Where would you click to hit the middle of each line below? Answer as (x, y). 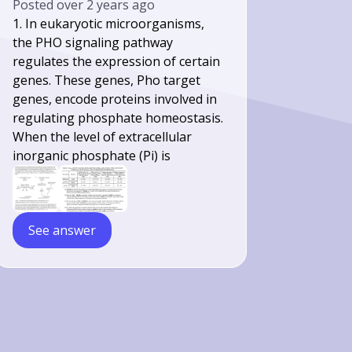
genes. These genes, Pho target (107, 81)
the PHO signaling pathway (93, 43)
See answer (62, 231)
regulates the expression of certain (117, 62)
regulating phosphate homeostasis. (118, 118)
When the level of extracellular (103, 137)
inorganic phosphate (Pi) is (92, 156)
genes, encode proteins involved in (115, 99)
